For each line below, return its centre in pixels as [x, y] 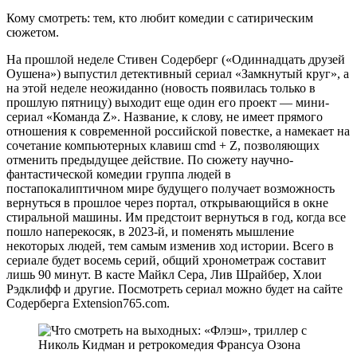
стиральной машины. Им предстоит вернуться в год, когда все [176, 217]
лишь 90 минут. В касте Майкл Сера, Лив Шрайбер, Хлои [164, 274]
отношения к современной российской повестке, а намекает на [178, 131]
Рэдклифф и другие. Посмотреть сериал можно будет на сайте [175, 288]
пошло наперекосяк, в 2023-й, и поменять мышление [150, 231]
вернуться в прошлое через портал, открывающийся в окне [167, 202]
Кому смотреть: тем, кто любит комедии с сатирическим [160, 18]
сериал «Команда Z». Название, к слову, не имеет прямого [165, 116]
